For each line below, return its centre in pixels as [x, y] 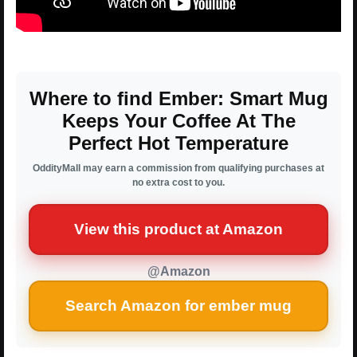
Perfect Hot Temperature [178, 143]
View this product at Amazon [178, 229]
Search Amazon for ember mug [178, 306]
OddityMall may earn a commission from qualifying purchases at [178, 169]
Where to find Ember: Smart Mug [178, 99]
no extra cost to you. [178, 183]
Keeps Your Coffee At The [178, 121]
